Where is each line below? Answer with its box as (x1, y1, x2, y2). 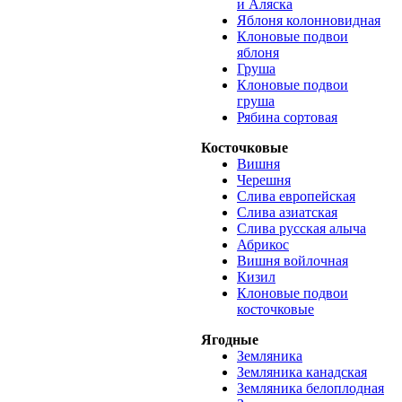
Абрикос (237, 237, 289, 252)
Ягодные (201, 332, 258, 347)
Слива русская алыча (237, 221, 366, 236)
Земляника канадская (237, 364, 367, 380)
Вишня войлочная (237, 253, 348, 268)
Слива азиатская (237, 205, 337, 220)
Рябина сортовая (237, 109, 337, 125)
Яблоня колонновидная (237, 13, 380, 28)
